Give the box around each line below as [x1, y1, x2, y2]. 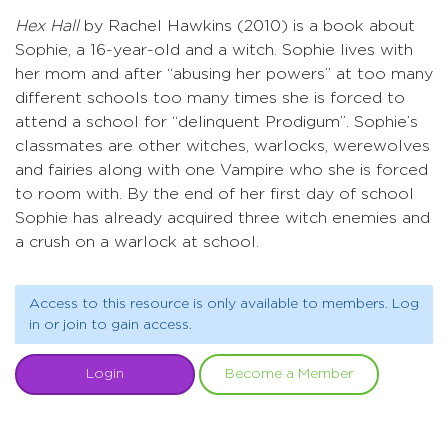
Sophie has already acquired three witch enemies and [15, 210, 430, 226]
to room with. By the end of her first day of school [15, 186, 414, 202]
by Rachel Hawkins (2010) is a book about [79, 18, 415, 34]
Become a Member [225, 367, 353, 381]
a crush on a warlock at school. [15, 234, 259, 250]
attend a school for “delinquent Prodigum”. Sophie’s [15, 114, 418, 130]
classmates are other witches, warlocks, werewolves [15, 138, 430, 154]
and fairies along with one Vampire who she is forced [15, 162, 428, 178]
